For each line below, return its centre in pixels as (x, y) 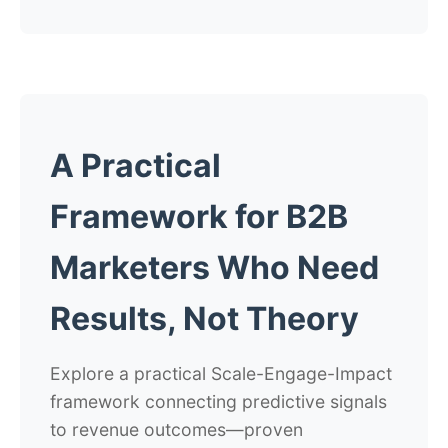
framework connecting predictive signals (218, 401)
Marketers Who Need (214, 267)
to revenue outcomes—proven (176, 429)
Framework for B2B (199, 216)
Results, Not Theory (204, 318)
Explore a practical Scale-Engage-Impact (221, 373)
